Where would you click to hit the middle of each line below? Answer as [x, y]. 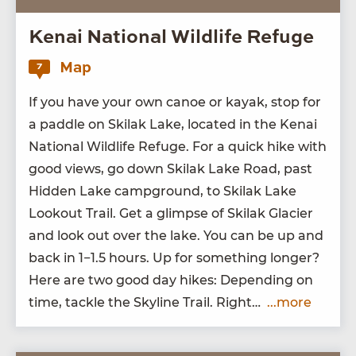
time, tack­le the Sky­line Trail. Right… [148, 302]
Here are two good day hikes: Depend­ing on [171, 280]
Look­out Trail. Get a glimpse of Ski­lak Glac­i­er [171, 213]
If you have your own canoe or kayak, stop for [175, 102]
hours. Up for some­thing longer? [213, 257]
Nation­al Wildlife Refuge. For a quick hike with [178, 146]
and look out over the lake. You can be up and [176, 235]
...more [289, 302]
